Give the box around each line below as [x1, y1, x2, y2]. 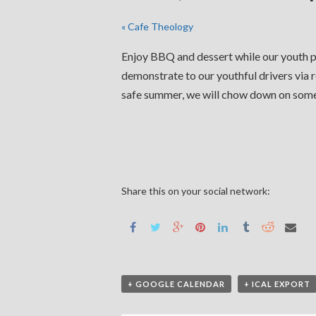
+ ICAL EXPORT [244, 279, 310, 288]
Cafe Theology [126, 20, 193, 32]
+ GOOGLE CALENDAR [128, 279, 225, 288]
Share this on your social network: [121, 185, 270, 197]
